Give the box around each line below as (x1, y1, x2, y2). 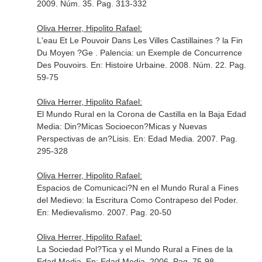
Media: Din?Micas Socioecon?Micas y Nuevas (36, 122, 207, 131)
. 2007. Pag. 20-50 (102, 208, 171, 217)
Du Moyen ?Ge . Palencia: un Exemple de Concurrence (36, 48, 242, 57)
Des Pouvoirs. (36, 60, 91, 70)
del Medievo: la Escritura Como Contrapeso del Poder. (36, 195, 238, 205)
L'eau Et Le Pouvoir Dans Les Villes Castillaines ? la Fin (36, 36, 243, 45)
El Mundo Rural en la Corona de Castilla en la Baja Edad (36, 109, 246, 119)
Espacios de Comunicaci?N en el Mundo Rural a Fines (36, 183, 239, 192)
